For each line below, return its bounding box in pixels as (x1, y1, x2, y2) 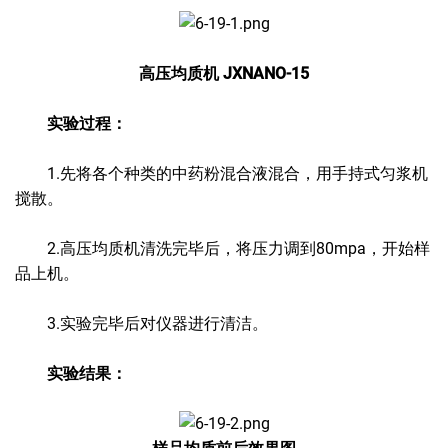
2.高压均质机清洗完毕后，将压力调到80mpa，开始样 (15, 239, 430, 258)
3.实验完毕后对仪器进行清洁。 (15, 314, 268, 333)
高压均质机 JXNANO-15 (139, 64, 309, 83)
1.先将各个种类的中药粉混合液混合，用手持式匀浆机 (15, 164, 428, 183)
